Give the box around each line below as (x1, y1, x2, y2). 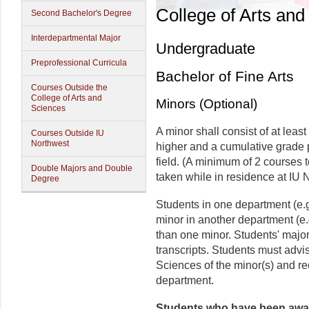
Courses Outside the (31, 83, 108, 92)
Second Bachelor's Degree (31, 8, 132, 18)
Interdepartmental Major (31, 33, 121, 43)
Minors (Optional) (156, 97, 257, 111)
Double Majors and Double (31, 163, 132, 173)
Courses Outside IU (31, 128, 104, 138)
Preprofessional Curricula (31, 58, 127, 68)
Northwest (31, 139, 69, 148)
